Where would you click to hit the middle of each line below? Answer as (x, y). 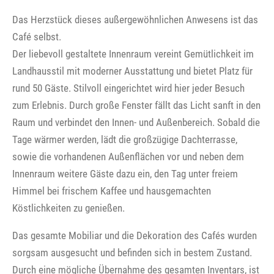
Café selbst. (37, 36)
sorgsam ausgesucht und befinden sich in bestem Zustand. (132, 252)
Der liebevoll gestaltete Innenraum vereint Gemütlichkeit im (133, 54)
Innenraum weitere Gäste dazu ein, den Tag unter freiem (125, 173)
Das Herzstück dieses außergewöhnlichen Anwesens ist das (135, 19)
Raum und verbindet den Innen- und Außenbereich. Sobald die (136, 122)
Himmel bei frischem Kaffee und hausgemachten (112, 191)
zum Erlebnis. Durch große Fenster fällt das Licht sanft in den (136, 105)
